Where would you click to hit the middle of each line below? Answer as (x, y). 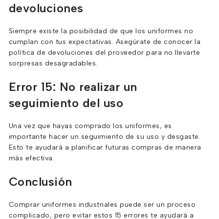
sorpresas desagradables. (53, 63)
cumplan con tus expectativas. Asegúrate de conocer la (105, 42)
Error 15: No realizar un (73, 87)
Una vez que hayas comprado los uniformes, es (90, 126)
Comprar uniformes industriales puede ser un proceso (102, 205)
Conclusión (40, 182)
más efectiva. (32, 158)
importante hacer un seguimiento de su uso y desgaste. (105, 137)
